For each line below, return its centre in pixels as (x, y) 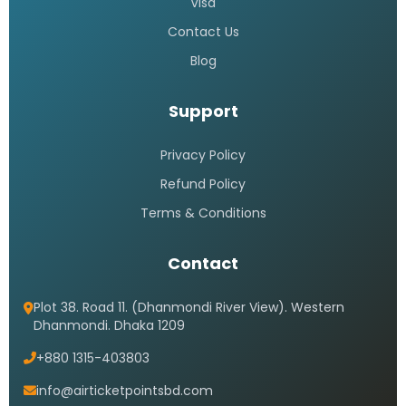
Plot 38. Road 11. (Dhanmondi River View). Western (189, 307)
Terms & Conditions (203, 213)
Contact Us (203, 32)
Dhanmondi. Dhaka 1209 (109, 325)
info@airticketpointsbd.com (125, 391)
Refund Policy (203, 184)
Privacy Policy (203, 155)
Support (203, 111)
